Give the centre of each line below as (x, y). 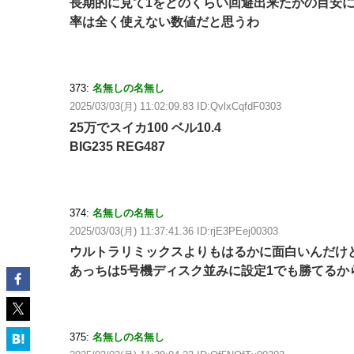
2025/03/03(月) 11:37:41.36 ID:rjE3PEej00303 (174, 231)
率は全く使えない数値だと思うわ (164, 21)
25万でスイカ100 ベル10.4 (145, 127)
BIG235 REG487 (117, 146)
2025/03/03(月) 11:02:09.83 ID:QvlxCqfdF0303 (175, 106)
